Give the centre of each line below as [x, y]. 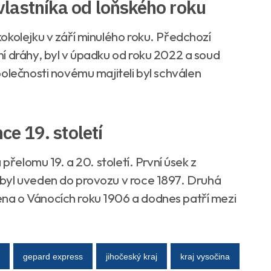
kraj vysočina [205, 256]
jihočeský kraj [132, 256]
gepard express [53, 256]
